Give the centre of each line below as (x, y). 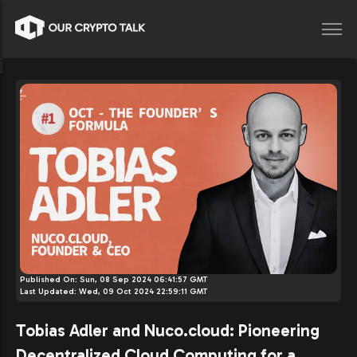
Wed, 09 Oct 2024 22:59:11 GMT (143, 291)
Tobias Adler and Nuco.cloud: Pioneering (168, 330)
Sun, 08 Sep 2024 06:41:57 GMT (143, 279)
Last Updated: (49, 291)
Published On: (50, 279)
